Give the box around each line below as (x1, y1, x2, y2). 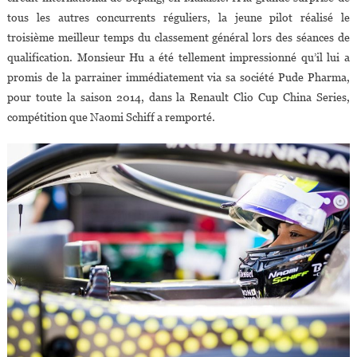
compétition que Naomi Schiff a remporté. (6, 111, 215, 124)
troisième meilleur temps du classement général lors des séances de (6, 31, 351, 45)
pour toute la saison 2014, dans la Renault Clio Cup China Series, (6, 91, 351, 104)
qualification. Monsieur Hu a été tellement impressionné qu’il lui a (6, 51, 351, 65)
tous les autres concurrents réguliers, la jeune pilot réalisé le (6, 11, 351, 25)
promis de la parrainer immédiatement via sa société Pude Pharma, (6, 71, 351, 84)
